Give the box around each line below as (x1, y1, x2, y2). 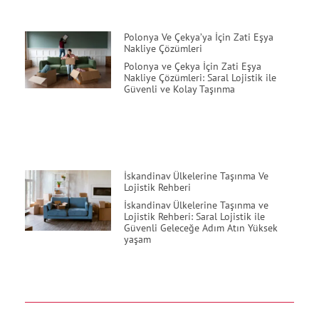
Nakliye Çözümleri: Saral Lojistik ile (123, 70, 276, 84)
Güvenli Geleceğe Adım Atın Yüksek (123, 221, 278, 235)
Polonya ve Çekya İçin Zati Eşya (123, 59, 261, 73)
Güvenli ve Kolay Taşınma (123, 82, 235, 95)
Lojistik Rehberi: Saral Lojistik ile (123, 210, 265, 224)
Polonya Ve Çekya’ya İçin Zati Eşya (123, 30, 273, 43)
